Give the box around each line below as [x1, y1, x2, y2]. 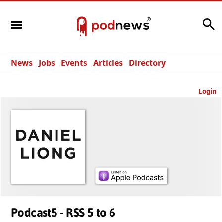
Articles [93, 57, 123, 68]
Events [61, 57, 87, 68]
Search [174, 16, 200, 27]
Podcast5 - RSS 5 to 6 [11, 206, 115, 219]
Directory [129, 57, 166, 68]
